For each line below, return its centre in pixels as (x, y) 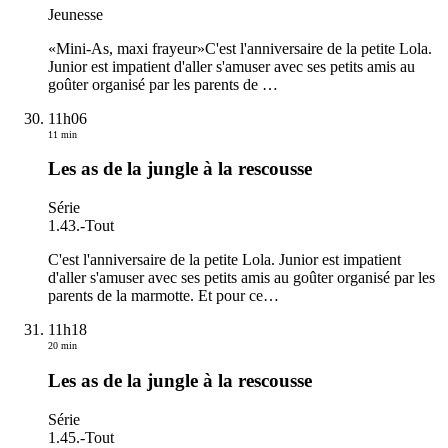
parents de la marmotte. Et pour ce (155, 296)
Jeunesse (75, 14)
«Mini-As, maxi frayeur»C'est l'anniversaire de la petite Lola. (240, 48)
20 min (62, 346)
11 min (62, 134)
